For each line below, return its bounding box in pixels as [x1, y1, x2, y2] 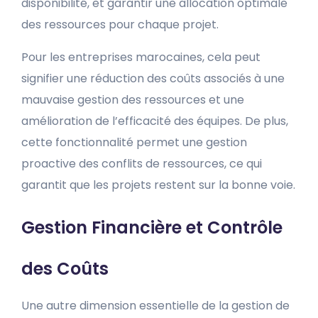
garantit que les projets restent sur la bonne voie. [21, 177, 295, 193]
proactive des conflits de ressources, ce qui [21, 155, 262, 172]
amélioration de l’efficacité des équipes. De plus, [21, 113, 288, 129]
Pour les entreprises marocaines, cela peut [21, 49, 261, 65]
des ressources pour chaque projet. [21, 16, 219, 33]
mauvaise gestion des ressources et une [21, 92, 244, 108]
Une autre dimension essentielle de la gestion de [21, 297, 290, 314]
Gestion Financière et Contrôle [21, 216, 283, 239]
